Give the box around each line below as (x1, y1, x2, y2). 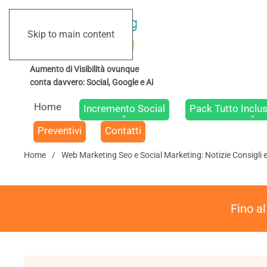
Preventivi (37, 125, 82, 136)
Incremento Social (83, 103, 165, 114)
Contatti (105, 125, 142, 136)
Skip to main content (27, 29, 114, 40)
